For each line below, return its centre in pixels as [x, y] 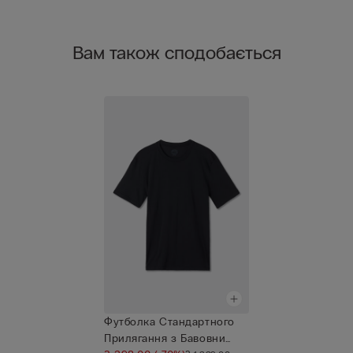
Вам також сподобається [176, 52]
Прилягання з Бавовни [165, 338]
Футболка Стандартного [169, 321]
